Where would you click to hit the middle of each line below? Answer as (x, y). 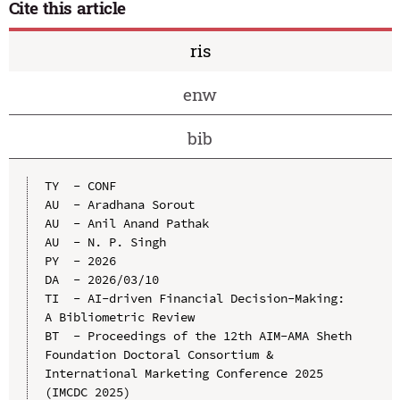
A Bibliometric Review (119, 317)
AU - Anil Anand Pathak (126, 223)
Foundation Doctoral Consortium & (158, 354)
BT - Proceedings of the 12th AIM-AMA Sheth (198, 335)
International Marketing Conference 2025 (183, 373)
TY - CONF (80, 185)
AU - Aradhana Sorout (119, 204)
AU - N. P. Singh (105, 242)
